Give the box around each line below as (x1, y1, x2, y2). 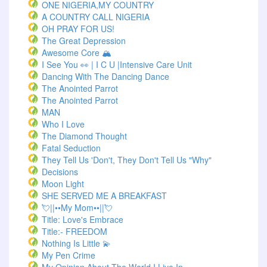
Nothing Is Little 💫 (42, 237, 111, 249)
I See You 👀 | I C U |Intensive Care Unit (42, 58, 192, 70)
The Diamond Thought (42, 130, 127, 142)
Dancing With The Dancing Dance (42, 70, 169, 82)
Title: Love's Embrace (42, 213, 123, 225)
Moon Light (42, 178, 84, 190)
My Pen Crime (42, 249, 95, 261)
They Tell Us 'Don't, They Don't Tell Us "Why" (42, 154, 212, 166)
